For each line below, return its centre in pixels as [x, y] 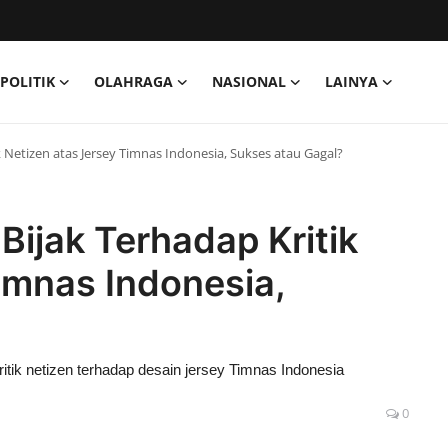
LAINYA [351, 81]
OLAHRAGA [133, 81]
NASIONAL [249, 81]
